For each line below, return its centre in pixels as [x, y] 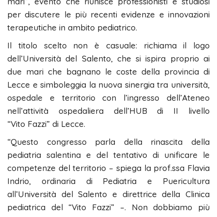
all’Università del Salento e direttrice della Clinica [108, 194]
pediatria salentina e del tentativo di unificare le [108, 155]
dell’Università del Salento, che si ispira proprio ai [108, 59]
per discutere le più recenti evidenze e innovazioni [108, 15]
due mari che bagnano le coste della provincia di [108, 72]
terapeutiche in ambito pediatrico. [72, 28]
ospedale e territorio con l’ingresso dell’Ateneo [108, 98]
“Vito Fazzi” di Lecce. [46, 124]
